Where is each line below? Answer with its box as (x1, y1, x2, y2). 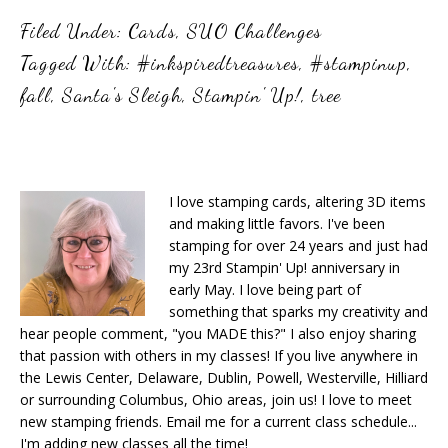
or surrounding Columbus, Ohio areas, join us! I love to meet (20, 389, 412, 409)
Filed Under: (20, 18, 128, 43)
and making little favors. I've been (169, 213, 385, 233)
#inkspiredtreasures (137, 50, 299, 75)
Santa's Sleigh (62, 82, 182, 107)
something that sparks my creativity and (169, 301, 428, 321)
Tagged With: (20, 50, 137, 75)
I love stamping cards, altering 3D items (169, 191, 426, 211)
